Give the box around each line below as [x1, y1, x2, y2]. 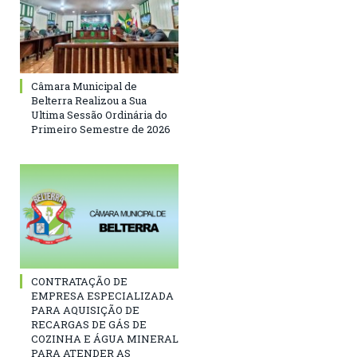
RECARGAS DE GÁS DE [31, 316, 147, 331]
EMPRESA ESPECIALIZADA [31, 288, 174, 303]
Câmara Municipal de [31, 79, 137, 94]
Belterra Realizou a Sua [31, 93, 147, 108]
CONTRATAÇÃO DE [31, 273, 127, 288]
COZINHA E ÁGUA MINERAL [31, 331, 178, 346]
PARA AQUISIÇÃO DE [31, 302, 139, 317]
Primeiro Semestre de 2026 [31, 122, 171, 137]
